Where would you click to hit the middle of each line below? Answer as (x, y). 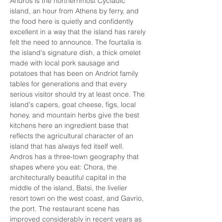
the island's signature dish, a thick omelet (76, 53)
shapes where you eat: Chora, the (64, 167)
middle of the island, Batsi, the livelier (70, 188)
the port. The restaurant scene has (66, 209)
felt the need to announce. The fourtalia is (77, 42)
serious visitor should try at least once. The (78, 94)
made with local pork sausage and (66, 63)
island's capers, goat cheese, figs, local (74, 105)
